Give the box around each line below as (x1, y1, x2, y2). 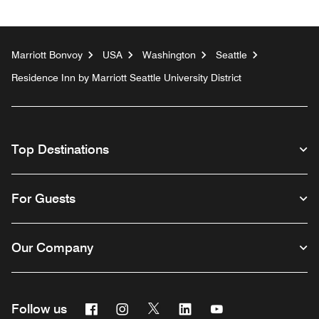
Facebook (98, 300, 150, 314)
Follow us (11, 300, 67, 316)
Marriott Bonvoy (11, 48, 83, 61)
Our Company (11, 239, 93, 255)
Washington (142, 48, 196, 61)
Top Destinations (11, 141, 109, 157)
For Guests (11, 190, 75, 206)
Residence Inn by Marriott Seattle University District (11, 71, 241, 83)
